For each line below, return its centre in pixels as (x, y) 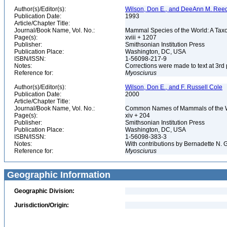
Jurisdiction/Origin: (42, 205)
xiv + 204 (138, 116)
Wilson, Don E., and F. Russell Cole (174, 87)
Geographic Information (58, 175)
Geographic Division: (44, 191)
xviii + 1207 (142, 37)
